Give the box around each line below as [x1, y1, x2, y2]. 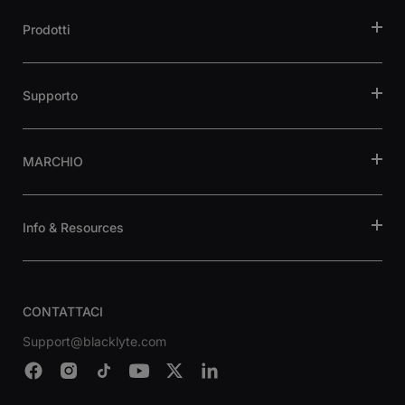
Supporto [23, 88, 78, 104]
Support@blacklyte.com [23, 334, 166, 350]
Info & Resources [23, 220, 124, 236]
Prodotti [23, 22, 71, 38]
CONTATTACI [23, 304, 103, 320]
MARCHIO [23, 154, 83, 170]
